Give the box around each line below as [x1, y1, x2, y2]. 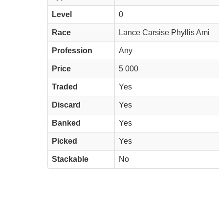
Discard [52, 100, 81, 109]
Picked [52, 136, 77, 145]
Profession [52, 46, 92, 55]
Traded [52, 82, 78, 91]
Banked [52, 118, 81, 127]
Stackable [52, 154, 88, 163]
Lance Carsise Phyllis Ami [119, 28, 210, 37]
